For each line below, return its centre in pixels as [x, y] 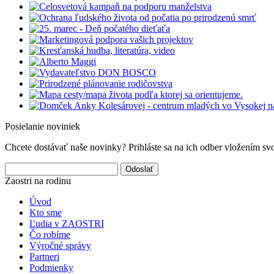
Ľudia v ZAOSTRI [67, 224]
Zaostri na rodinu [38, 181]
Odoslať [139, 169]
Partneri [44, 257]
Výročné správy [60, 246]
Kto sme [46, 213]
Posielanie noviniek [43, 127]
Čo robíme [50, 235]
